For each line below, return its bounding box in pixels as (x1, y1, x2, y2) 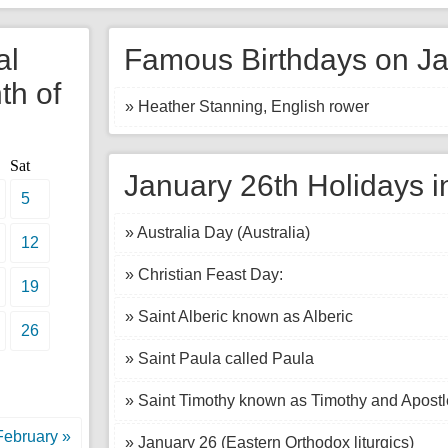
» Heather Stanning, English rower (125, 98, 369, 115)
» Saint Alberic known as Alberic (125, 308, 353, 325)
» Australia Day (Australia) (125, 224, 310, 241)
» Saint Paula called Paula (125, 350, 314, 367)
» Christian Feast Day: (125, 266, 283, 283)
